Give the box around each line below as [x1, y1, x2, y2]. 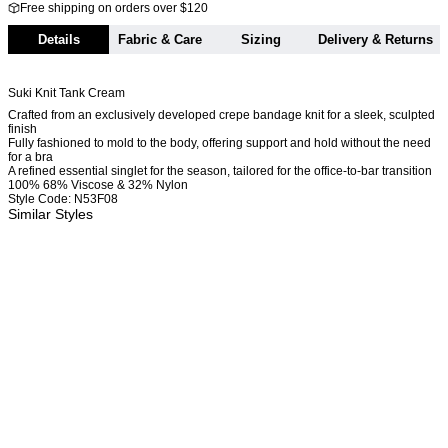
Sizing [240, 32, 281, 48]
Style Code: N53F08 [8, 192, 118, 207]
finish [8, 122, 37, 137]
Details [37, 32, 80, 48]
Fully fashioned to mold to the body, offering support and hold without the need [8, 136, 431, 151]
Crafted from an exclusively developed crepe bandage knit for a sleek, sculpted [8, 108, 435, 123]
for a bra [8, 150, 53, 165]
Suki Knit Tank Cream [8, 86, 125, 101]
